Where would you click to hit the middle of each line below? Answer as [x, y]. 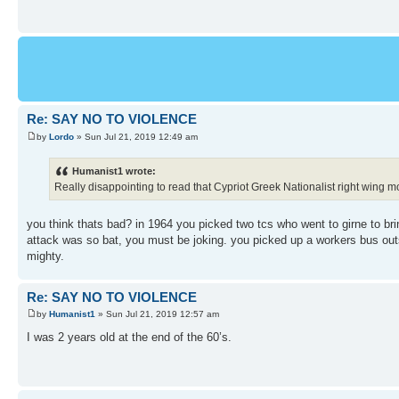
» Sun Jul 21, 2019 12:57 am [157, 314]
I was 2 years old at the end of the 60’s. [129, 338]
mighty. [45, 256]
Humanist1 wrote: [114, 171]
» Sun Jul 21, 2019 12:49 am [136, 136]
